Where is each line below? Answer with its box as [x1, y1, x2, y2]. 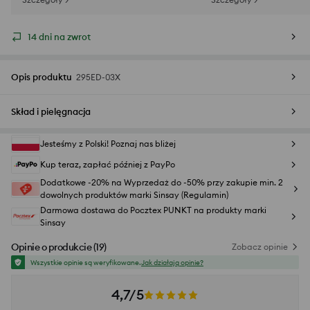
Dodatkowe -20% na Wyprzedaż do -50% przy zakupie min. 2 [40, 177, 283, 188]
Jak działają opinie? [141, 257, 203, 267]
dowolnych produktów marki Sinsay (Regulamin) [40, 190, 228, 201]
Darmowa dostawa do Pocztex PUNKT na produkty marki [40, 205, 266, 216]
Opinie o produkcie [11, 241, 92, 254]
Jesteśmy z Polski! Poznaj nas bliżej [40, 138, 176, 149]
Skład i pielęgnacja [11, 106, 91, 118]
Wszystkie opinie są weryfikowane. [30, 257, 141, 267]
